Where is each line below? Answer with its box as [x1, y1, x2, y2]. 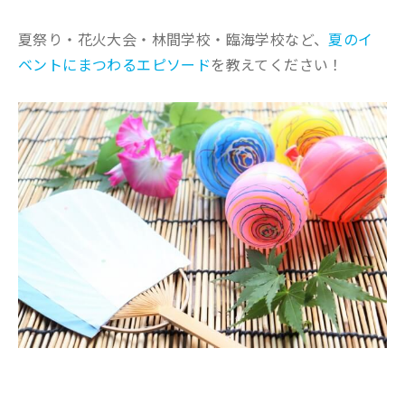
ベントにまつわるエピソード [18, 53, 212, 75]
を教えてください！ [211, 53, 344, 75]
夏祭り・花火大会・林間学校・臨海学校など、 [18, 28, 329, 50]
